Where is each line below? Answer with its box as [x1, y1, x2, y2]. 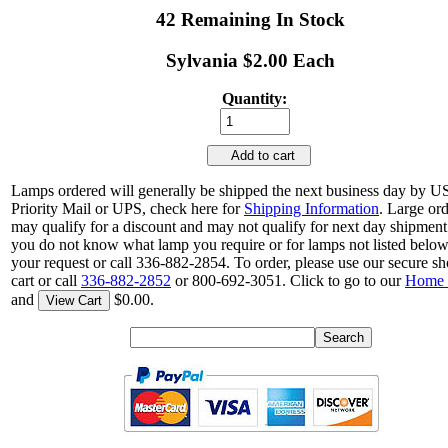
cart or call [11, 272, 81, 290]
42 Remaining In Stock [156, 8, 346, 30]
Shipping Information [244, 200, 379, 218]
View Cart [46, 293, 102, 309]
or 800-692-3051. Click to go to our [171, 272, 405, 290]
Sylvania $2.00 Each [166, 49, 336, 71]
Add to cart [215, 148, 303, 164]
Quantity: [222, 90, 288, 108]
